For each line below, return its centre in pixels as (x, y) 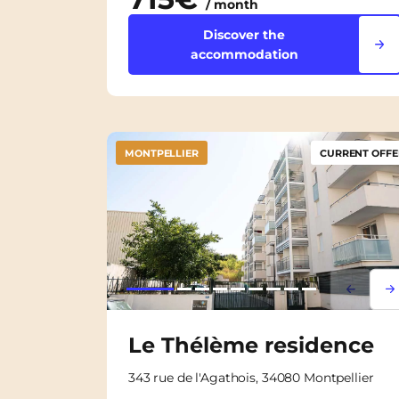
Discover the (244, 34)
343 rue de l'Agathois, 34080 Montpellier (251, 377)
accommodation (244, 54)
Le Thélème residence (251, 345)
